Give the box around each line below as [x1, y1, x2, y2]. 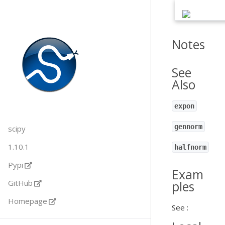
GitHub [8, 178, 33, 188]
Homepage [8, 196, 47, 206]
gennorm [174, 123, 202, 131]
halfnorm [174, 143, 206, 151]
